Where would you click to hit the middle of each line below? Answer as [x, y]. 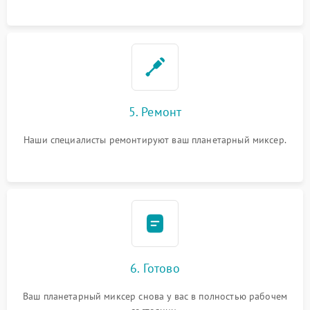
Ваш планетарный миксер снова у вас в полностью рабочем [155, 296]
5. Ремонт [155, 111]
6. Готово [155, 268]
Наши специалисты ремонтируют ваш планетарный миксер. [155, 139]
